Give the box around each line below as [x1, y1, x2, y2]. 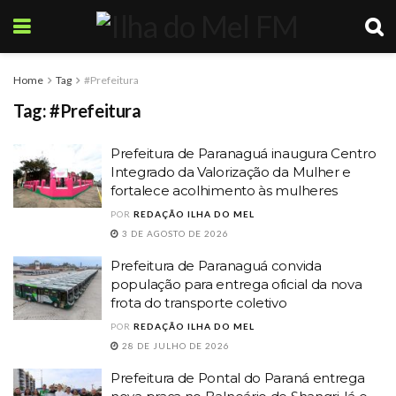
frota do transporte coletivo [110, 294, 287, 311]
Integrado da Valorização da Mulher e [110, 164, 352, 180]
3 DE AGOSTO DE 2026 [119, 228, 229, 239]
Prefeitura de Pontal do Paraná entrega [110, 369, 365, 386]
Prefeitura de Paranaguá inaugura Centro [110, 145, 377, 162]
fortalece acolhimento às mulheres [110, 182, 339, 199]
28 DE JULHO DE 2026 [119, 340, 230, 351]
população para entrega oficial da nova [110, 276, 362, 293]
